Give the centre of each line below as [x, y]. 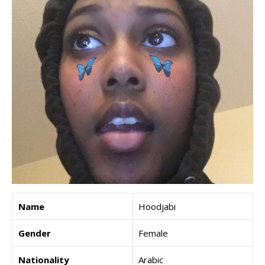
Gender [35, 233]
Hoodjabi [157, 206]
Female [153, 233]
